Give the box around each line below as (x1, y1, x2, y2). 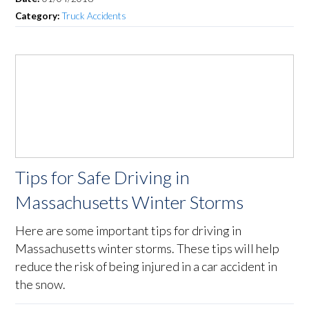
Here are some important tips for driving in (15, 223, 242, 239)
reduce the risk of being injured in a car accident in (15, 259, 278, 275)
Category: (15, 10, 63, 22)
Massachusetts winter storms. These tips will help (15, 241, 280, 257)
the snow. (15, 277, 66, 292)
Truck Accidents (62, 10, 127, 22)
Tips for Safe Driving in (15, 166, 190, 189)
